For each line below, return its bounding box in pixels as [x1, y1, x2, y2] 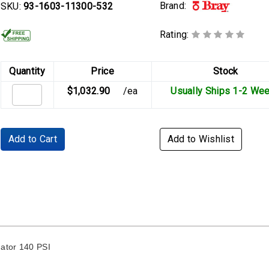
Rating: [159, 29, 192, 41]
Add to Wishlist [167, 133, 235, 145]
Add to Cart [8, 133, 57, 145]
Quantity [9, 65, 45, 77]
